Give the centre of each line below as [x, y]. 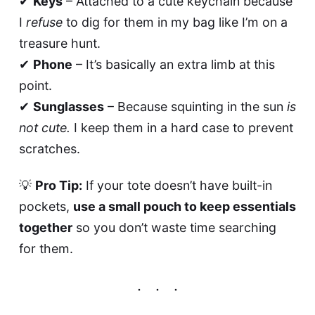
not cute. [44, 128]
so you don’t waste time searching [174, 227]
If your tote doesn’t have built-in [177, 185]
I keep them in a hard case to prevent [181, 128]
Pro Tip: [58, 185]
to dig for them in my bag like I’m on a [175, 22]
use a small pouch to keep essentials [184, 206]
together [45, 227]
